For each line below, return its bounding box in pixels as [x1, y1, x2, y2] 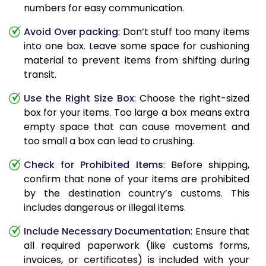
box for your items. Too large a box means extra [24, 106, 249, 120]
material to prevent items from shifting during [24, 53, 249, 68]
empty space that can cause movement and [24, 120, 249, 134]
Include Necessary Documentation [24, 224, 191, 239]
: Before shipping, [163, 158, 250, 172]
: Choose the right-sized [134, 91, 250, 106]
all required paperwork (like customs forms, [24, 239, 249, 253]
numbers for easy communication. [24, 1, 184, 15]
